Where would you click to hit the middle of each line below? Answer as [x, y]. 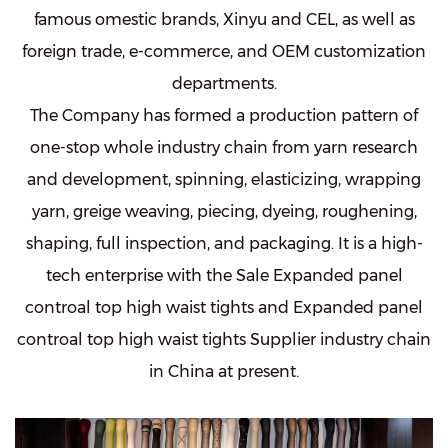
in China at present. [224, 372]
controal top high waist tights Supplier [166, 340]
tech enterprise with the [140, 276]
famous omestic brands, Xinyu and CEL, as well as [224, 20]
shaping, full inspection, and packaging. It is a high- [224, 244]
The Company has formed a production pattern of [224, 116]
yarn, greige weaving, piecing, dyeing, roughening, [224, 212]
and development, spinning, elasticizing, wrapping [224, 180]
